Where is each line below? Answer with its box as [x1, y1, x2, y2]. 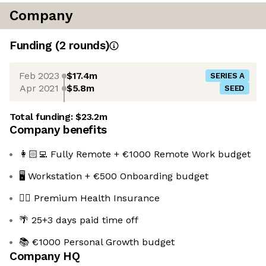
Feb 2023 [19, 69, 59, 81]
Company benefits [9, 123, 107, 137]
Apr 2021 [20, 82, 59, 94]
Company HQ [9, 249, 80, 264]
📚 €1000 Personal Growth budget [19, 236, 175, 248]
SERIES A [210, 71, 245, 81]
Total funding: [9, 111, 76, 123]
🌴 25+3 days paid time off [19, 214, 138, 226]
